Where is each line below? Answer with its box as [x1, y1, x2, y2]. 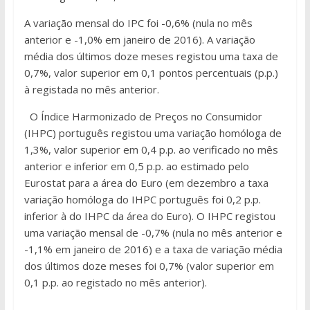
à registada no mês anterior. [24, 82, 159, 97]
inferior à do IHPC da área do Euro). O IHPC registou [24, 209, 275, 224]
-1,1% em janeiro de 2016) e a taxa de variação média [24, 242, 282, 257]
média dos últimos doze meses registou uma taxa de [24, 49, 278, 64]
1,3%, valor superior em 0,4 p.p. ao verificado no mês [24, 143, 278, 157]
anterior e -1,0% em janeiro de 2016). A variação [24, 33, 255, 47]
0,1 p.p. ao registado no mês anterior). [24, 275, 207, 290]
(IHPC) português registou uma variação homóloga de [24, 126, 282, 140]
